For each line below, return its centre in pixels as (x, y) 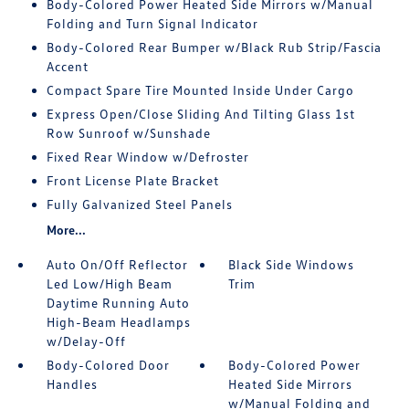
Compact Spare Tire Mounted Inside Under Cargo (200, 90)
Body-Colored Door (108, 365)
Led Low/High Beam (109, 283)
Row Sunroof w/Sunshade (128, 133)
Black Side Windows (292, 264)
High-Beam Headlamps (118, 322)
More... (66, 230)
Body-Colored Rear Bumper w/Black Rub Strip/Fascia (214, 47)
